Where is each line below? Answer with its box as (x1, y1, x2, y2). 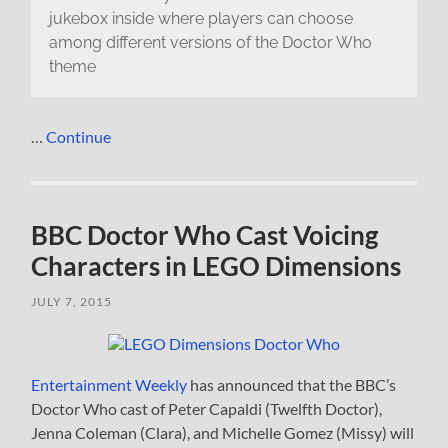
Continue (46, 126, 112, 146)
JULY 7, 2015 (31, 293, 113, 309)
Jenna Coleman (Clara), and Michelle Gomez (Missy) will (31, 422, 415, 442)
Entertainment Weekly (31, 374, 188, 394)
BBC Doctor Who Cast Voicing (31, 218, 379, 251)
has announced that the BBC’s (187, 374, 397, 394)
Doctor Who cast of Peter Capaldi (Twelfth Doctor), (31, 398, 383, 418)
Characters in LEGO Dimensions (31, 249, 402, 282)
